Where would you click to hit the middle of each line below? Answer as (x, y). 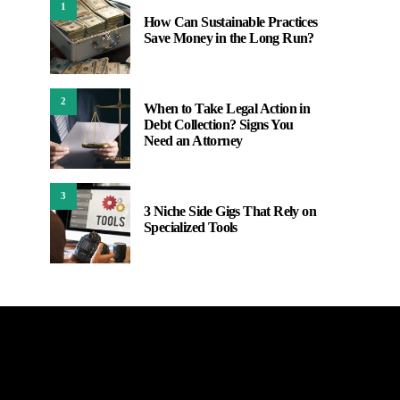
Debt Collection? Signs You (219, 124)
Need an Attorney (193, 140)
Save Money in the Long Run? (229, 37)
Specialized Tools (191, 227)
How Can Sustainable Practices (231, 21)
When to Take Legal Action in (227, 108)
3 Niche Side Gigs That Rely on (230, 211)
